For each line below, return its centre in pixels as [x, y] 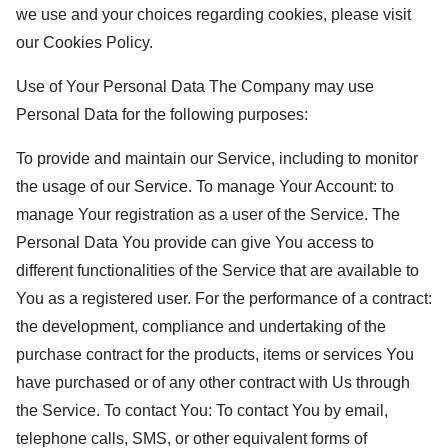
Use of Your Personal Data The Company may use [195, 86]
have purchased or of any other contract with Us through [213, 382]
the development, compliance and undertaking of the [201, 326]
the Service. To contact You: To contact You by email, [202, 410]
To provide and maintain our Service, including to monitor [217, 158]
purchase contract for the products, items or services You [215, 354]
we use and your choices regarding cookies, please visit [213, 14]
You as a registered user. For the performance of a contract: [224, 298]
